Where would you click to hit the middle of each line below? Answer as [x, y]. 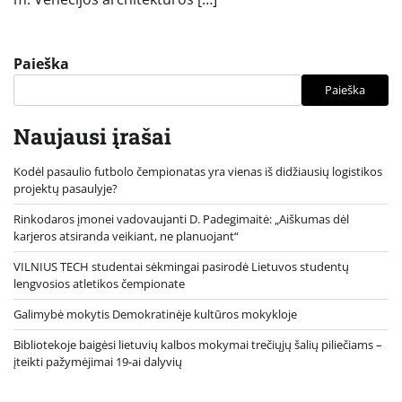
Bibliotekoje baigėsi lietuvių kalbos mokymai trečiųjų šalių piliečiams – [198, 344]
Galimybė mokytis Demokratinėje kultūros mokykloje [155, 314]
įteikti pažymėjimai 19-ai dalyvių [98, 361]
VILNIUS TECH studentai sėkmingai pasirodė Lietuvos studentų [181, 266]
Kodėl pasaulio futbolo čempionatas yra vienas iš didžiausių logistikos [198, 171]
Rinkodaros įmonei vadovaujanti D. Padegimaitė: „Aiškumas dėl [181, 218]
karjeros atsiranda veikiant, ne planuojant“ [126, 236]
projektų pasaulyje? [66, 188]
